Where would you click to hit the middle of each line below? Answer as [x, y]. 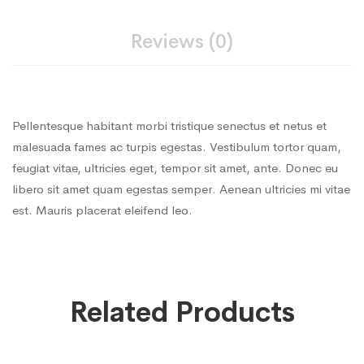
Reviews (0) [182, 42]
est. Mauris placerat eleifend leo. [102, 210]
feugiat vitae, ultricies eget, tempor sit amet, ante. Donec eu [175, 168]
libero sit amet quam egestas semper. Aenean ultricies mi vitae [181, 189]
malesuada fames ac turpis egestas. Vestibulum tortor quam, [177, 147]
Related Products [182, 313]
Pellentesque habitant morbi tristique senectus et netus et [169, 126]
